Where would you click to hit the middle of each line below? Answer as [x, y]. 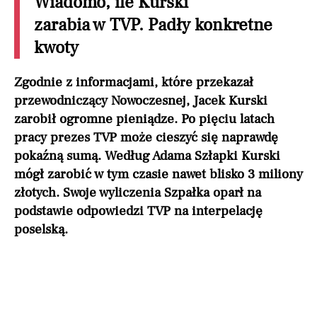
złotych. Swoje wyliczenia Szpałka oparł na [138, 193]
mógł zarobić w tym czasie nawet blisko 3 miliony [158, 174]
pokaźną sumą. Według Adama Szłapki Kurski [147, 156]
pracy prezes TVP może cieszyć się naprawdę [146, 138]
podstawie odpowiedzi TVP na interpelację [138, 211]
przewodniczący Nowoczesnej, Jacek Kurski [141, 101]
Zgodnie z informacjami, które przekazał [134, 82]
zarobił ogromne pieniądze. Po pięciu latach [144, 119]
